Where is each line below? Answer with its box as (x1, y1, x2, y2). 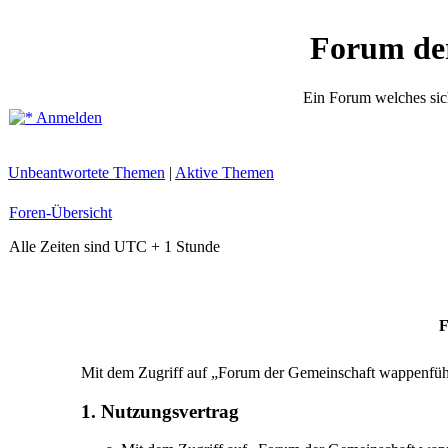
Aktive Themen (175, 164, 274, 181)
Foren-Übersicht (9, 204, 112, 221)
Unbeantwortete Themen (8, 164, 165, 181)
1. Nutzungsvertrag (80, 400, 239, 422)
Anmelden (33, 109, 102, 126)
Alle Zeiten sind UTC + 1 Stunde (9, 238, 220, 255)
